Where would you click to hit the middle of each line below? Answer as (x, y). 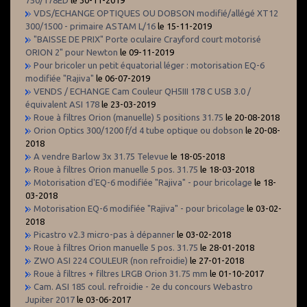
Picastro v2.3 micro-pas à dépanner (105, 234)
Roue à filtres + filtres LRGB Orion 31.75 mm (121, 273)
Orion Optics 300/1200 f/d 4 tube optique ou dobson (138, 130)
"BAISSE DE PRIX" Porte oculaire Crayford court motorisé (147, 39)
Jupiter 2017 (51, 299)
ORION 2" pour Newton (72, 52)
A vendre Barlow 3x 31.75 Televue (101, 156)
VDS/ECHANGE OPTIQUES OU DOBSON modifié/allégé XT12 (156, 13)
